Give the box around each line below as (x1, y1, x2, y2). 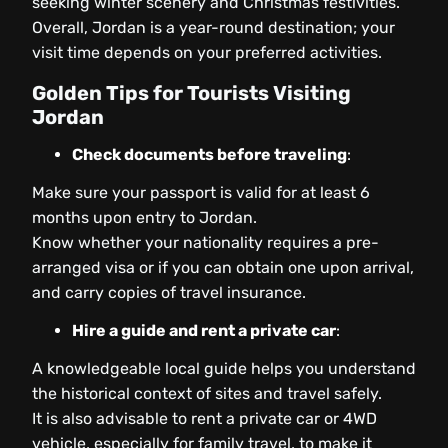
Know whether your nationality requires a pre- (32, 233, 379, 253)
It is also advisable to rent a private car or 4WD (32, 409, 377, 429)
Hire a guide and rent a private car (72, 321, 336, 341)
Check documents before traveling (72, 145, 347, 165)
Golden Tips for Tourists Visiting (32, 81, 351, 106)
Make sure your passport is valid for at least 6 (32, 183, 370, 203)
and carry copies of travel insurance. (32, 283, 306, 303)
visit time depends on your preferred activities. (32, 43, 382, 63)
